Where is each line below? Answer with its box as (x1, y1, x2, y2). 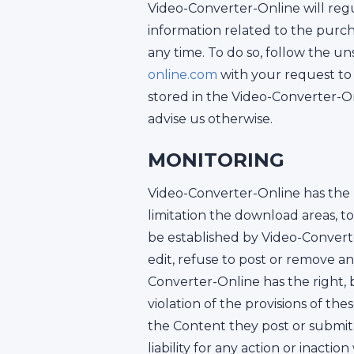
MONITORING (148, 149, 284, 171)
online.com (148, 67, 217, 82)
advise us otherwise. (148, 111, 273, 126)
